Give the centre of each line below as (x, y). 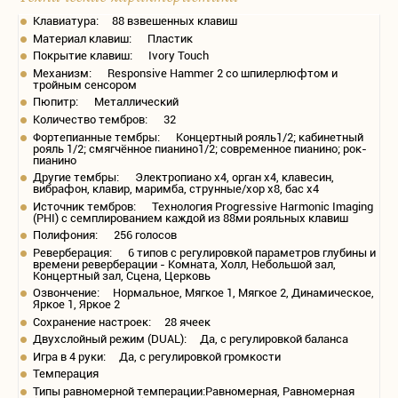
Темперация (66, 374)
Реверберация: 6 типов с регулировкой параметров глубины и (204, 252)
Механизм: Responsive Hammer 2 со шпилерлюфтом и (185, 73)
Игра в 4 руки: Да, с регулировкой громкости (157, 356)
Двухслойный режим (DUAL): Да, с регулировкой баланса (191, 339)
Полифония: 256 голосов (105, 235)
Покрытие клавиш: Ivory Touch (121, 56)
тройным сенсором (85, 84)
